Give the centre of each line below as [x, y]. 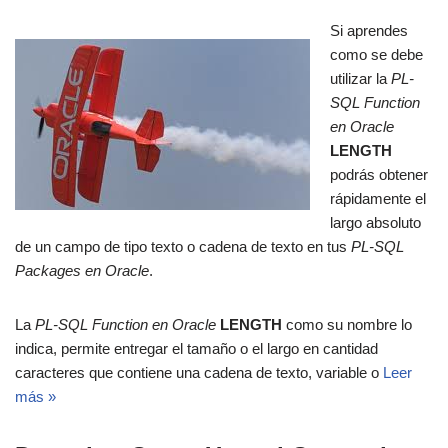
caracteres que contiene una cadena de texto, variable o [199, 373]
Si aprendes [369, 31]
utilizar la [360, 79]
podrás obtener [379, 175]
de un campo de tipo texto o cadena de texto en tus [183, 247]
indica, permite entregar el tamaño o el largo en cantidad [196, 349]
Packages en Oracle [82, 271]
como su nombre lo [347, 325]
